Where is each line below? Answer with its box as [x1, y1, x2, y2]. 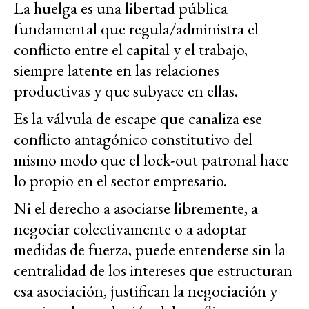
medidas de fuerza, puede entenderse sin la [14, 239, 286, 261]
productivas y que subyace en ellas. [14, 80, 238, 102]
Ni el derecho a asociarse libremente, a [14, 197, 258, 219]
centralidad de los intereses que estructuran [14, 259, 292, 281]
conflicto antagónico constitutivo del [14, 128, 252, 150]
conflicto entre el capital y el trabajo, [14, 39, 248, 61]
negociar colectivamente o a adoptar [14, 218, 247, 240]
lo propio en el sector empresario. [14, 170, 227, 192]
